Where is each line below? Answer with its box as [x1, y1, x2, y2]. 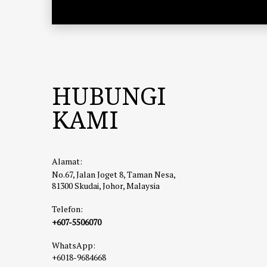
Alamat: [52, 156, 82, 167]
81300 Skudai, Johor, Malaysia [52, 180, 160, 191]
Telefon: [52, 203, 83, 215]
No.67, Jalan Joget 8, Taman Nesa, [52, 169, 175, 180]
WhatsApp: [52, 240, 95, 251]
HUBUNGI [52, 79, 166, 112]
